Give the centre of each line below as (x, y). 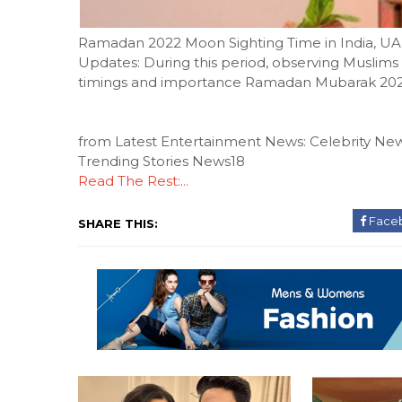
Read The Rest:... (133, 181)
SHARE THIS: (118, 224)
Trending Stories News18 (162, 162)
